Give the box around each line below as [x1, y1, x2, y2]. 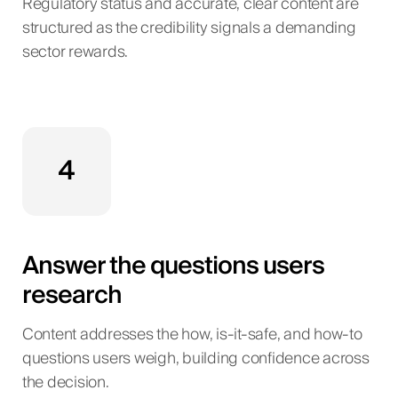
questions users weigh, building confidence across [21, 345, 370, 372]
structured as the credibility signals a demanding [21, 15, 356, 43]
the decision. [21, 369, 109, 396]
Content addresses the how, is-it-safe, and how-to [21, 321, 362, 348]
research [21, 274, 122, 316]
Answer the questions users [21, 244, 324, 287]
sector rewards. [21, 39, 129, 67]
